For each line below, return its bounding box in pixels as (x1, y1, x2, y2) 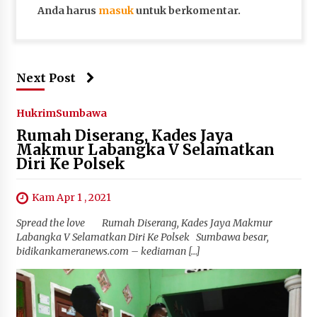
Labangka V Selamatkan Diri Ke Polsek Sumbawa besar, (16, 230, 269, 243)
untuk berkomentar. (133, 4, 241, 17)
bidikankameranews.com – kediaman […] (16, 244, 200, 258)
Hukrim (16, 106, 56, 120)
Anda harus (37, 4, 98, 17)
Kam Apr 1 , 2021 (31, 190, 111, 204)
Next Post (16, 70, 76, 85)
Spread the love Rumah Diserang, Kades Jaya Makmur (16, 216, 272, 229)
